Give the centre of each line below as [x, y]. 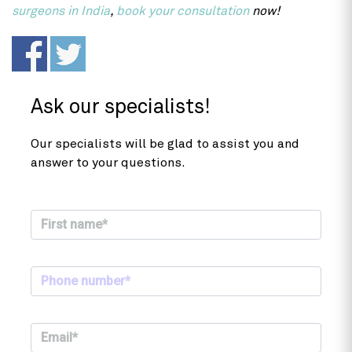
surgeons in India [61, 11]
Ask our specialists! [121, 108]
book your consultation [183, 11]
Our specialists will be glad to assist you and [165, 144]
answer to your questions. [108, 163]
